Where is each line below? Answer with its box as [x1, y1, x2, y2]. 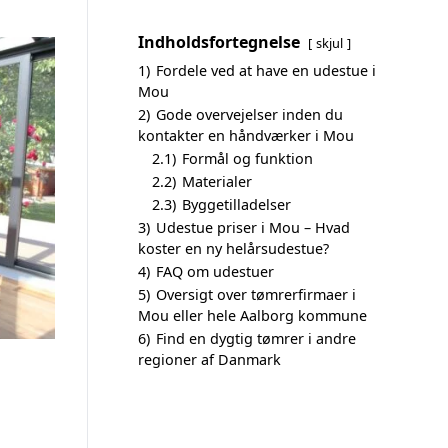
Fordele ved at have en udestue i [156, 61, 376, 80]
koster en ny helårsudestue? [138, 239, 329, 258]
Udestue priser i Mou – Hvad [156, 218, 350, 237]
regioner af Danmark [138, 350, 281, 369]
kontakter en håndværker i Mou [138, 126, 354, 145]
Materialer [182, 172, 252, 191]
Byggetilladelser [182, 195, 291, 214]
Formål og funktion [182, 149, 313, 168]
